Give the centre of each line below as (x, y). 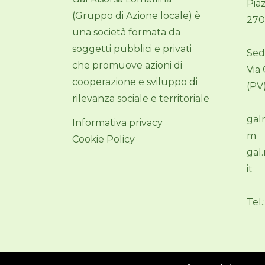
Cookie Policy (104, 139)
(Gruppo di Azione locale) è (136, 15)
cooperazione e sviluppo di (135, 82)
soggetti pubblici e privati (132, 49)
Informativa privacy (117, 122)
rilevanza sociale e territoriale (141, 98)
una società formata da (126, 32)
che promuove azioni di (127, 65)
